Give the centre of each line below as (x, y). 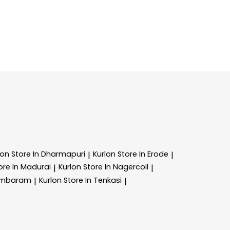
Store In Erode (143, 154)
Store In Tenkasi (93, 180)
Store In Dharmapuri (48, 154)
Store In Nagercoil (116, 167)
